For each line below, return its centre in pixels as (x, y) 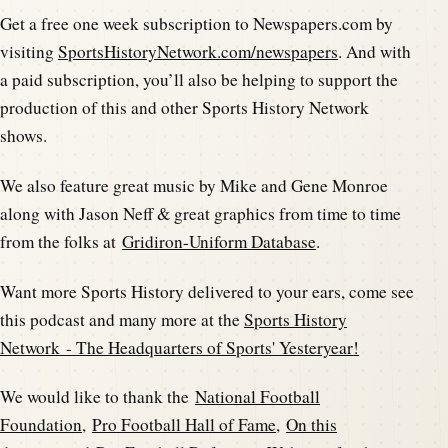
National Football (257, 397)
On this (311, 425)
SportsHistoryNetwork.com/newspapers (198, 52)
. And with (374, 52)
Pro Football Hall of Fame (184, 425)
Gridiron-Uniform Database (219, 241)
